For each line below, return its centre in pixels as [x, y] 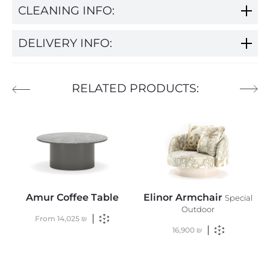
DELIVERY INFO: [65, 43]
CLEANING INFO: [66, 10]
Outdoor [198, 209]
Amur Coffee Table [72, 197]
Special [239, 198]
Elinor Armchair [184, 197]
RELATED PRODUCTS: [135, 88]
